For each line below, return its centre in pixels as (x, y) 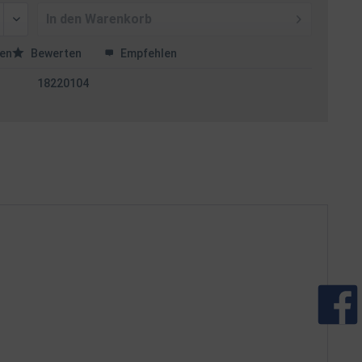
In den (64, 19)
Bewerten (57, 53)
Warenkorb (119, 19)
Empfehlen (148, 53)
